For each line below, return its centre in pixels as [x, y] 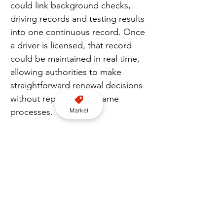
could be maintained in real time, [76, 58]
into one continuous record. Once [79, 32]
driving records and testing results [79, 18]
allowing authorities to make [67, 72]
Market [79, 110]
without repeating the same [66, 98]
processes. [32, 112]
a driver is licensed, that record [72, 45]
